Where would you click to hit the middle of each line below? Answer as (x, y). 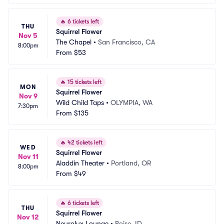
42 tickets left (84, 142)
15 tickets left (84, 82)
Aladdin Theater (80, 163)
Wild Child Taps (80, 102)
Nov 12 (28, 217)
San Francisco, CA (126, 42)
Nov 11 (28, 156)
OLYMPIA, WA (131, 102)
